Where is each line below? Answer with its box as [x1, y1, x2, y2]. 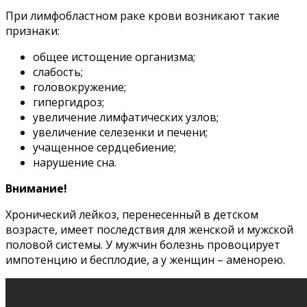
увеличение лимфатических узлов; [33, 109, 219, 125]
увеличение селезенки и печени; [33, 124, 208, 140]
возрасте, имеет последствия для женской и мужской [5, 221, 293, 237]
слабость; [33, 64, 83, 79]
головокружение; [33, 79, 126, 95]
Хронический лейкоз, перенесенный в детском [5, 206, 258, 222]
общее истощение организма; [33, 49, 195, 64]
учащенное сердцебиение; [33, 139, 176, 155]
